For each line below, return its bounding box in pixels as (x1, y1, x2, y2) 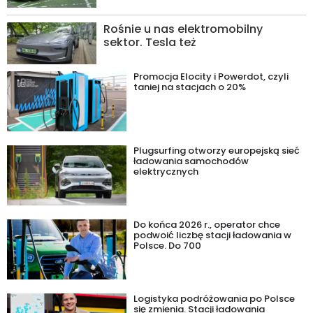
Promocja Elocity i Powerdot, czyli (133, 70, 289, 83)
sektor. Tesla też (103, 34, 197, 50)
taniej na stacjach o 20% (133, 80, 247, 94)
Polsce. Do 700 (133, 239, 202, 252)
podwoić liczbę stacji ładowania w (133, 228, 292, 242)
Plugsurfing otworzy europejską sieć (133, 144, 300, 157)
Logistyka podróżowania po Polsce (133, 292, 296, 305)
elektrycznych (133, 165, 199, 178)
